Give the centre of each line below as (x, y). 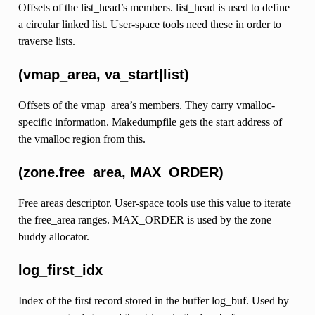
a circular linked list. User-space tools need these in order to (149, 24)
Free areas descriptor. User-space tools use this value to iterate (154, 202)
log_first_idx (60, 270)
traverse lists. (46, 41)
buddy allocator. (53, 236)
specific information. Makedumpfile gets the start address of (150, 122)
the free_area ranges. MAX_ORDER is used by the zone (144, 219)
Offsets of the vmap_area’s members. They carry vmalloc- (146, 105)
